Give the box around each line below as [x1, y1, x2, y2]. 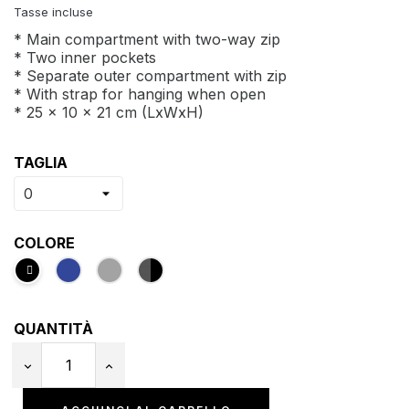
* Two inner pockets [14, 47, 156, 67]
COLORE [14, 233, 75, 252]
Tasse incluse [14, 4, 93, 19]
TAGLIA [14, 152, 68, 172]
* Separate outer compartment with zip [14, 66, 287, 85]
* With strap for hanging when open [14, 84, 266, 103]
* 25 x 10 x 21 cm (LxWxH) [14, 102, 204, 121]
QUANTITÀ [14, 319, 93, 338]
